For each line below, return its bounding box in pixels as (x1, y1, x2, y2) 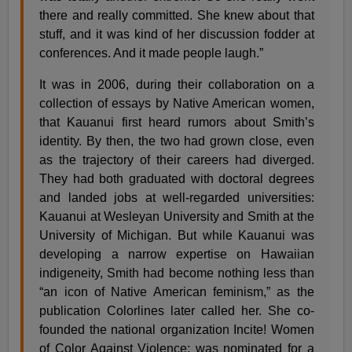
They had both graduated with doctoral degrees (39, 171, 314, 185)
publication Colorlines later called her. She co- (39, 303, 314, 317)
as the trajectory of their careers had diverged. (39, 152, 314, 167)
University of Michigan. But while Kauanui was (39, 228, 314, 242)
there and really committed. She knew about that (39, 8, 314, 22)
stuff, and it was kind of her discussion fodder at (39, 27, 314, 41)
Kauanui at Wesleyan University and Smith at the (39, 209, 314, 223)
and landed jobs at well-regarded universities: (39, 190, 314, 204)
